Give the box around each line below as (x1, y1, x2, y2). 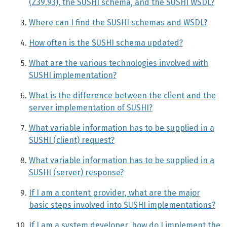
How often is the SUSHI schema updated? (28, 38, 183, 48)
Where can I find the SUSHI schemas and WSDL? (28, 18, 207, 28)
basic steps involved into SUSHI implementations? (28, 200, 215, 210)
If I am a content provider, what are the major (28, 188, 200, 198)
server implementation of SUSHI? (28, 103, 153, 113)
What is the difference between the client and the (28, 91, 216, 101)
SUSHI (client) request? (28, 135, 115, 145)
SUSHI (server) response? (28, 168, 124, 178)
